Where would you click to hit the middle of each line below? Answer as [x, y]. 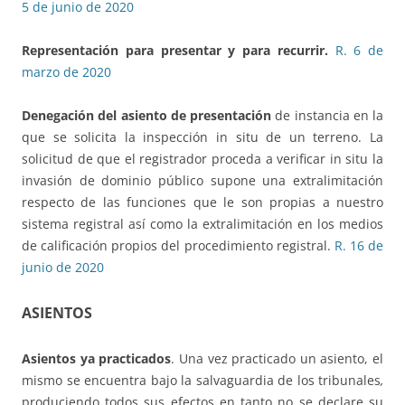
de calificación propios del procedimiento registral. [178, 246]
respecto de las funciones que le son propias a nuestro [202, 202]
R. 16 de [358, 246]
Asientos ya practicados [97, 359]
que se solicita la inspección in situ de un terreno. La [202, 137]
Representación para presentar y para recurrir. [175, 51]
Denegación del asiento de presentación [149, 116]
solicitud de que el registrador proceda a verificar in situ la [202, 159]
